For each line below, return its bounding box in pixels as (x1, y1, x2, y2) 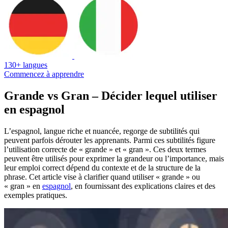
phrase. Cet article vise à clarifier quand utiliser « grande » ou (4, 172, 200, 181)
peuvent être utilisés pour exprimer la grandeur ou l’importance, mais (4, 154, 224, 163)
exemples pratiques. (4, 190, 67, 199)
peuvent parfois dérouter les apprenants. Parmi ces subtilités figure (4, 135, 215, 145)
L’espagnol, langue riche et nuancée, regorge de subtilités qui (4, 126, 199, 135)
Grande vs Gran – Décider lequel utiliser (4, 89, 217, 102)
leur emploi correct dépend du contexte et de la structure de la (4, 163, 201, 172)
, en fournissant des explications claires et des (71, 181, 215, 190)
